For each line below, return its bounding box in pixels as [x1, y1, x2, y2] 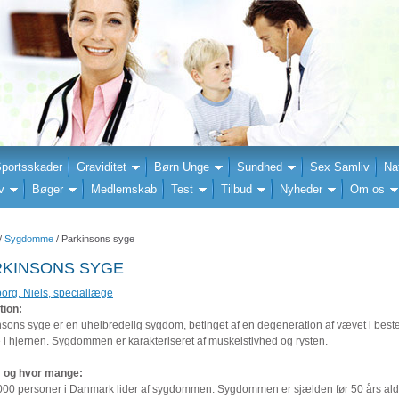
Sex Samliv [310, 160, 370, 174]
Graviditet [77, 160, 126, 174]
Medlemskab [91, 183, 157, 196]
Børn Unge [154, 160, 209, 174]
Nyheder [280, 183, 322, 196]
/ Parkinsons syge [53, 233, 134, 244]
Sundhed [237, 160, 282, 174]
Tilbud [221, 183, 252, 196]
